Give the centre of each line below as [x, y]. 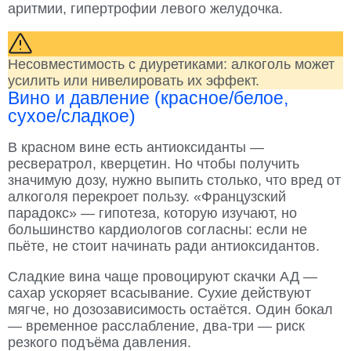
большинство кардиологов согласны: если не [157, 230]
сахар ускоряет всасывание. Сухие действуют [159, 293]
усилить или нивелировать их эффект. [134, 81]
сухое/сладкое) [72, 116]
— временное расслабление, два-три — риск [156, 326]
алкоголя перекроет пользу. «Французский [147, 197]
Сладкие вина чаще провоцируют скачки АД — [163, 277]
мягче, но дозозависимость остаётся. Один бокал [170, 310]
